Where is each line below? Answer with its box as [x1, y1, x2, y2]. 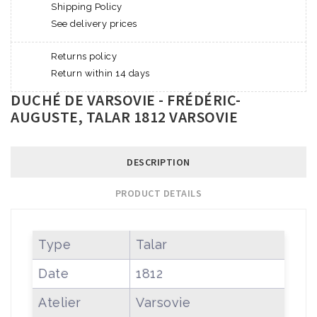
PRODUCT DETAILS [115, 186, 202, 200]
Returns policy [51, 50, 117, 62]
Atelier [38, 294, 81, 310]
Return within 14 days [51, 67, 150, 79]
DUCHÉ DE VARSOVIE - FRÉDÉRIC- [11, 89, 241, 110]
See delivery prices [51, 18, 137, 29]
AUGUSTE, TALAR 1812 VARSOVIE [11, 106, 238, 127]
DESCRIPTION [127, 155, 190, 168]
